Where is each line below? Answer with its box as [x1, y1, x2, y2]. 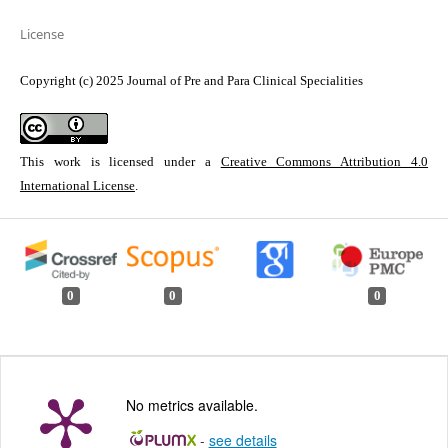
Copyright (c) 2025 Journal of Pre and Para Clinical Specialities [19, 73, 363, 89]
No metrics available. [125, 394, 258, 415]
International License [19, 178, 135, 194]
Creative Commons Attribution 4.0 [220, 154, 429, 170]
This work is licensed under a [19, 154, 221, 170]
